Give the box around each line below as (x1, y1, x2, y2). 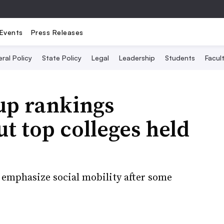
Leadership (119, 53, 155, 62)
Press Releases (30, 27, 83, 36)
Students (165, 53, 195, 62)
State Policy (42, 53, 81, 62)
